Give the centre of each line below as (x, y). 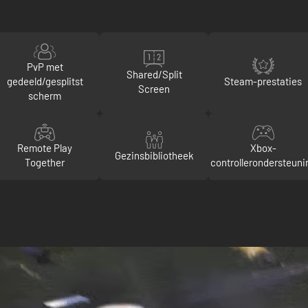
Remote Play (45, 148)
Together (45, 162)
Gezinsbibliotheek (154, 155)
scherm (45, 96)
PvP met (45, 67)
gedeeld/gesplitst (45, 81)
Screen (154, 88)
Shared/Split (154, 74)
